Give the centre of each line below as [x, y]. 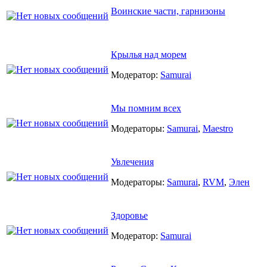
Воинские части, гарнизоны [168, 11]
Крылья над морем [149, 54]
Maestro [218, 128]
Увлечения [132, 162]
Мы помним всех [146, 108]
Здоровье [129, 215]
